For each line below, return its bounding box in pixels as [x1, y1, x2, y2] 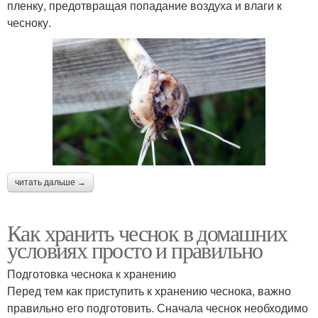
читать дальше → [15, 177, 86, 187]
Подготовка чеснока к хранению [7, 265, 176, 282]
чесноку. [7, 14, 51, 31]
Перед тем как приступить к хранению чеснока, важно [7, 282, 291, 299]
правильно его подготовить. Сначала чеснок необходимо [7, 299, 308, 316]
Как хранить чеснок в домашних [7, 216, 287, 248]
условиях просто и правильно [7, 234, 263, 265]
